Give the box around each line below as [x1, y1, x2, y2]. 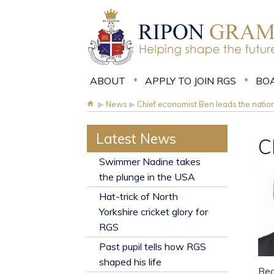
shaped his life [99, 256, 161, 268]
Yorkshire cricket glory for [99, 206, 208, 218]
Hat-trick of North [99, 190, 178, 202]
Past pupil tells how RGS [99, 240, 206, 253]
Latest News [96, 130, 176, 147]
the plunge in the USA [99, 171, 195, 183]
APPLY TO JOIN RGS [145, 75, 236, 87]
